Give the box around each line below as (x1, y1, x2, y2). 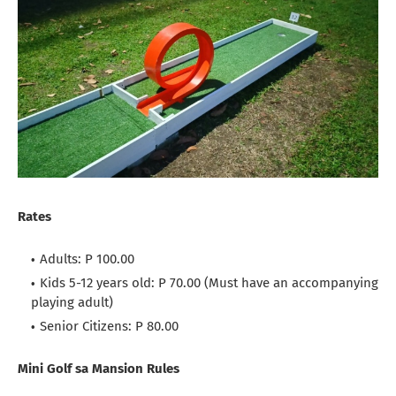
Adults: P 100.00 (40, 251, 134, 268)
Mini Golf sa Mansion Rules (18, 361, 179, 377)
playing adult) (31, 294, 113, 311)
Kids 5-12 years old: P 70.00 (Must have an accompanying (40, 275, 378, 292)
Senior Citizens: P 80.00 (40, 318, 182, 335)
